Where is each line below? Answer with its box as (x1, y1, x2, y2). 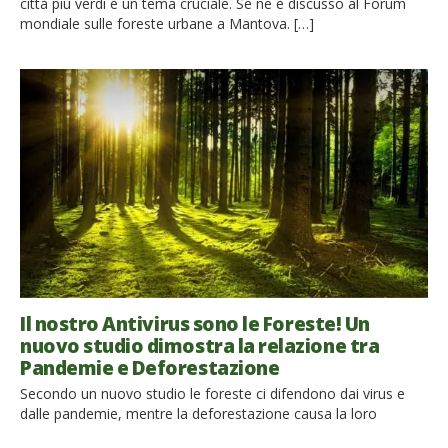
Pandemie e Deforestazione (20, 354, 280, 381)
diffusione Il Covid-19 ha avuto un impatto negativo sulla (20, 423, 384, 443)
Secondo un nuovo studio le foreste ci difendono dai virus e (20, 383, 405, 403)
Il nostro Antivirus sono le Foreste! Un (20, 310, 370, 337)
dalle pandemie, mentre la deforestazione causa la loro (20, 403, 377, 423)
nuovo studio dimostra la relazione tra (20, 332, 380, 359)
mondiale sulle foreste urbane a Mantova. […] (20, 13, 314, 33)
